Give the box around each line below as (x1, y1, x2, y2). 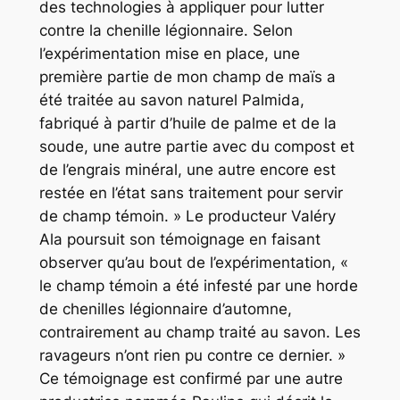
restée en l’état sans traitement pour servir (38, 183, 343, 202)
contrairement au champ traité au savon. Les (38, 322, 361, 341)
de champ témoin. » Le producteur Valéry (38, 206, 336, 225)
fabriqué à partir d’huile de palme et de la (38, 113, 337, 132)
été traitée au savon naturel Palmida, (38, 90, 304, 109)
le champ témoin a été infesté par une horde (38, 276, 358, 295)
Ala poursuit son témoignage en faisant (38, 229, 321, 248)
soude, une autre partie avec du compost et (38, 137, 354, 155)
